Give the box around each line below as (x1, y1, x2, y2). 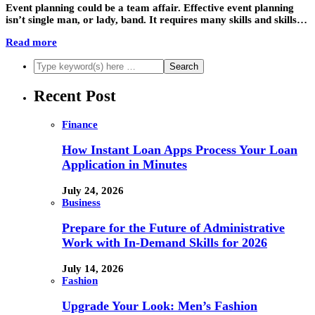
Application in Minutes (62, 157, 187, 172)
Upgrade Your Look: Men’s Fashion (62, 299, 257, 314)
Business (62, 196, 101, 208)
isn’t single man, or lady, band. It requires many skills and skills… (6, 14, 307, 26)
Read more (6, 37, 57, 49)
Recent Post (34, 86, 116, 105)
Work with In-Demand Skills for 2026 (62, 236, 267, 250)
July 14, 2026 (62, 262, 124, 274)
